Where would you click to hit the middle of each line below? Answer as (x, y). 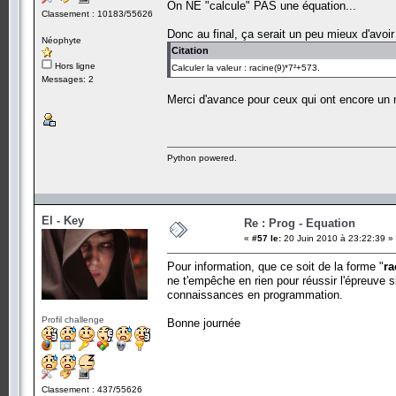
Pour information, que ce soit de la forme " (275, 266)
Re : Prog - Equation (300, 223)
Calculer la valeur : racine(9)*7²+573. (246, 67)
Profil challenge (73, 319)
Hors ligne (74, 65)
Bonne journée (204, 323)
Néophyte (61, 40)
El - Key (63, 220)
